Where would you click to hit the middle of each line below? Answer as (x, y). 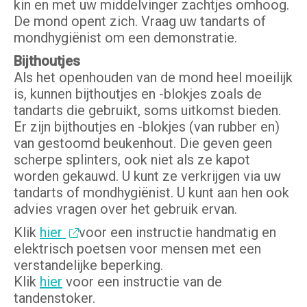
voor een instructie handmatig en (177, 233)
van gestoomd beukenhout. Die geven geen (143, 144)
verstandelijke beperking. (88, 266)
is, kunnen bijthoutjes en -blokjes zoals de (138, 94)
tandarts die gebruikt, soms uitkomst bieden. (147, 111)
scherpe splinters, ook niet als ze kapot (132, 160)
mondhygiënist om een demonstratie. (125, 38)
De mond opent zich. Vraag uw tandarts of (140, 22)
